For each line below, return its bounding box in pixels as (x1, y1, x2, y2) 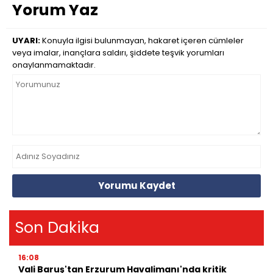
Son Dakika (15, 216, 99, 238)
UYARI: (12, 34, 40, 46)
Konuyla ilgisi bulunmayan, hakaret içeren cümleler (40, 34, 244, 46)
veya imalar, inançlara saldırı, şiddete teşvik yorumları (12, 46, 224, 58)
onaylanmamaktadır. (12, 58, 96, 71)
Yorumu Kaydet (97, 179, 175, 193)
